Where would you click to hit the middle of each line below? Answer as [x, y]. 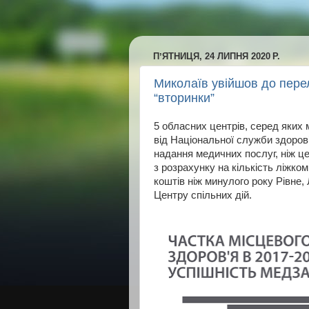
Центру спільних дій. [203, 196]
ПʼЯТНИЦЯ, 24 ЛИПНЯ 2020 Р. [217, 56]
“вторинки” [184, 98]
